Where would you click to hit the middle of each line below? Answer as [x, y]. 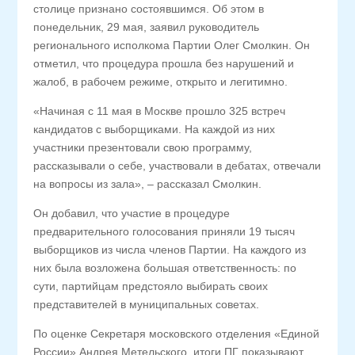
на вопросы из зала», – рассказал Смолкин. [148, 184]
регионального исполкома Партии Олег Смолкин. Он [172, 45]
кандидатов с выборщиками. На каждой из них [155, 129]
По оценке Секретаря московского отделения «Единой [177, 334]
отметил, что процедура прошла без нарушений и [164, 63]
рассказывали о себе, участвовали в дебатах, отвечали [177, 166]
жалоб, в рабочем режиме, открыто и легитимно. [161, 82]
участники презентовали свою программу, [143, 147]
